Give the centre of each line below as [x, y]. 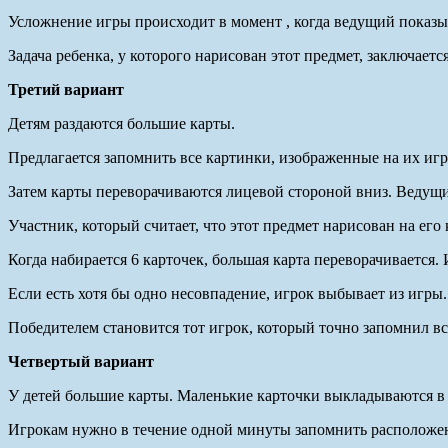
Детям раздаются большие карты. [121, 123]
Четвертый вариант [81, 361]
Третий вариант [66, 89]
